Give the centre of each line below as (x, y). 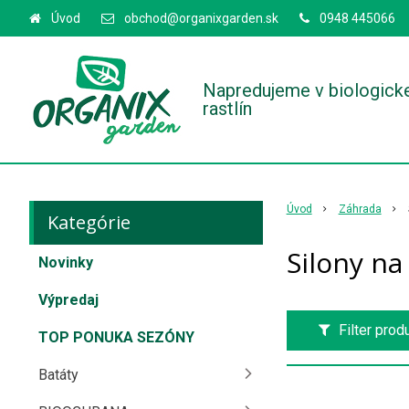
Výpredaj (68, 300)
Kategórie (89, 222)
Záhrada (360, 209)
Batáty (58, 375)
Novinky (66, 262)
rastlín (227, 109)
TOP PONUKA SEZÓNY (116, 337)
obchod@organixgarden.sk (201, 18)
